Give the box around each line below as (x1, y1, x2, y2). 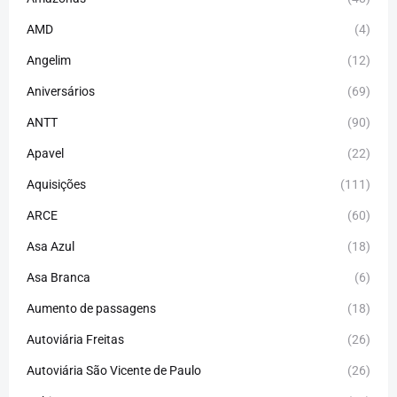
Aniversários (27, 84, 95, 99)
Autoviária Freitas (27, 332, 124, 347)
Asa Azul (27, 239, 74, 254)
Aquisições (27, 177, 86, 192)
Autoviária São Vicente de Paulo (27, 363, 201, 378)
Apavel (27, 146, 64, 161)
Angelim (27, 53, 71, 68)
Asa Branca (27, 270, 90, 285)
